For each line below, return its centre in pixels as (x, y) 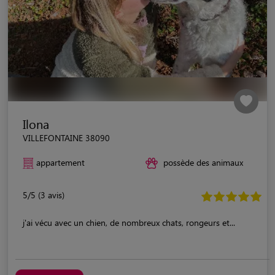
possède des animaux (203, 162)
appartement (60, 162)
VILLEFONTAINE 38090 (66, 137)
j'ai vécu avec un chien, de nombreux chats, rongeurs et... (129, 222)
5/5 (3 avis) (44, 195)
